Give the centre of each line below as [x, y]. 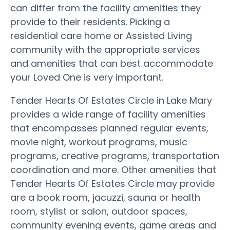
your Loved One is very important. [87, 77]
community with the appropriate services [105, 49]
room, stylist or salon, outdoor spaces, [99, 211]
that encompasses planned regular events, [109, 128]
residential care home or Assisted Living [101, 35]
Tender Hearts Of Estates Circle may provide [112, 183]
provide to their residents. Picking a [90, 22]
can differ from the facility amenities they [106, 8]
